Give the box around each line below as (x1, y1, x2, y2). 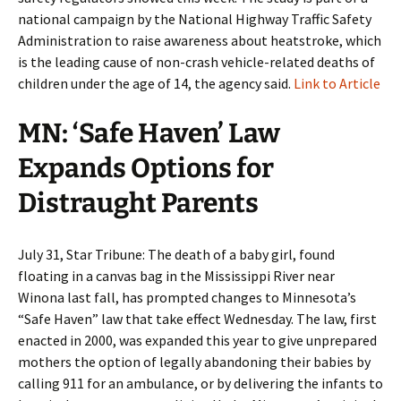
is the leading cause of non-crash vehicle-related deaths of (18, 53, 375, 71)
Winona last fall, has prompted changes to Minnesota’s (18, 288, 356, 306)
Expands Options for (18, 152, 274, 184)
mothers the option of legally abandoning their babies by (18, 353, 371, 371)
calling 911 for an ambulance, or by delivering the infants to (18, 374, 383, 392)
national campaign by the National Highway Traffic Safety (18, 10, 371, 28)
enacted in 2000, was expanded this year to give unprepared (18, 331, 377, 349)
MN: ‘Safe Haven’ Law (18, 117, 280, 149)
